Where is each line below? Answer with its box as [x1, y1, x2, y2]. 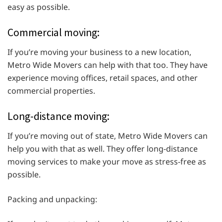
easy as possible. [7, 1, 70, 12]
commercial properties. [7, 85, 95, 96]
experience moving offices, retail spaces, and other [7, 72, 198, 83]
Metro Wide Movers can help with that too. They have [7, 59, 208, 70]
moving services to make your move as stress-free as [7, 156, 206, 167]
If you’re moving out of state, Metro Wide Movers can [7, 130, 208, 141]
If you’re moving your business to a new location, [7, 46, 191, 57]
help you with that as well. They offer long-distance [7, 143, 198, 154]
